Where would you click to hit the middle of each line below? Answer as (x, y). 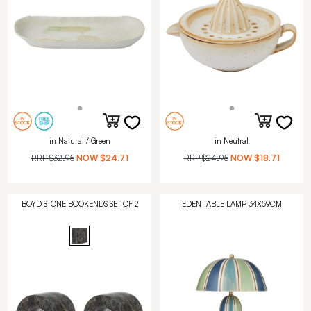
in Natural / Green (79, 141)
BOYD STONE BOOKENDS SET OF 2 (79, 204)
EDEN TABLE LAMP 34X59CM (232, 204)
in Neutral (232, 141)
